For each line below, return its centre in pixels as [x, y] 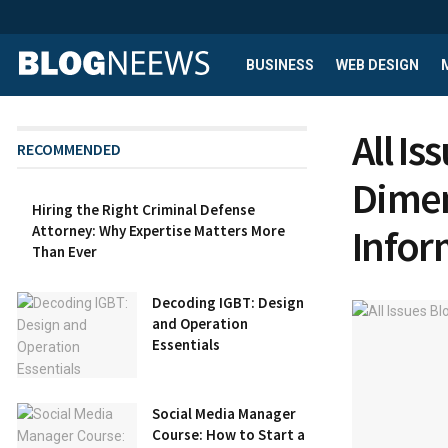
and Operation [200, 323]
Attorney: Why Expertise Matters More [158, 230]
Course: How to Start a [228, 434]
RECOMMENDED [69, 149]
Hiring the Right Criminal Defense [143, 209]
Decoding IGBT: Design [228, 302]
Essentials [186, 344]
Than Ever [64, 251]
